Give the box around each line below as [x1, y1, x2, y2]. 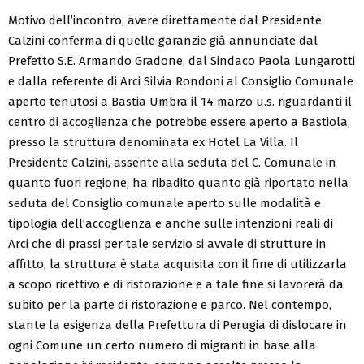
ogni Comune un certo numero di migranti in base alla [8, 338, 316, 353]
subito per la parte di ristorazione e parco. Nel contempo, [8, 297, 331, 313]
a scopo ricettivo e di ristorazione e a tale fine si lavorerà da [8, 277, 344, 292]
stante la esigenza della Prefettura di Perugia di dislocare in [8, 318, 347, 333]
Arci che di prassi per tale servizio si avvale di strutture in [8, 236, 327, 252]
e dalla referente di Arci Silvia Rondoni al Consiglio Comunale [8, 74, 353, 89]
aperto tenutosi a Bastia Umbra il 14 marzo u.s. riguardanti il [8, 94, 352, 110]
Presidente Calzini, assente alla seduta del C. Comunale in [8, 155, 336, 171]
